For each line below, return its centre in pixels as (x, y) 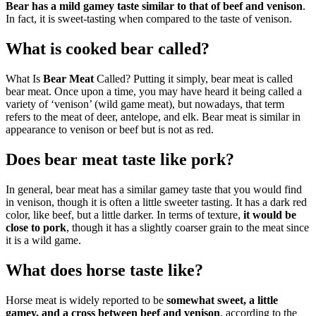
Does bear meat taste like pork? (120, 159)
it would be (270, 214)
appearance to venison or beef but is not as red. (110, 130)
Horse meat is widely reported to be (86, 300)
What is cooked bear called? (108, 49)
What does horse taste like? (104, 270)
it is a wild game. (43, 240)
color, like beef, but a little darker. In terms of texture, (124, 214)
